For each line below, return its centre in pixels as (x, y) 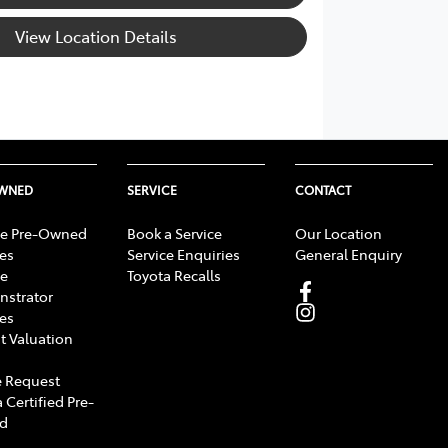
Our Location (338, 232)
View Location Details (96, 35)
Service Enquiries (183, 253)
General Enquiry (348, 253)
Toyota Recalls (174, 274)
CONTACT (323, 189)
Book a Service (174, 232)
